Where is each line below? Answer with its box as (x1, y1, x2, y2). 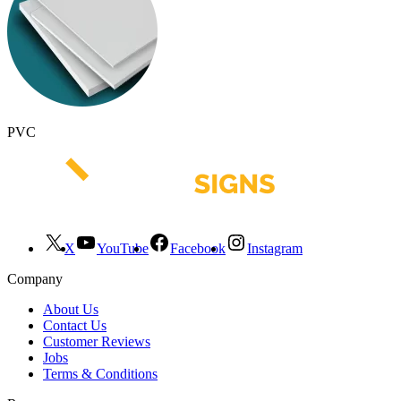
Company (7, 270, 63, 286)
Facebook (170, 240, 226, 256)
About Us (43, 301, 98, 317)
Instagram (247, 240, 303, 256)
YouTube (97, 240, 149, 256)
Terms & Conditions (43, 365, 158, 381)
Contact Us (43, 317, 107, 333)
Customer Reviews (43, 333, 150, 349)
